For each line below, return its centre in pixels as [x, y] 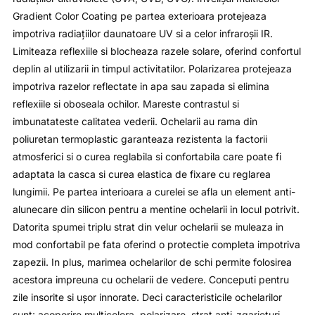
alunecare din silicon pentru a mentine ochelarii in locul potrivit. [156, 210]
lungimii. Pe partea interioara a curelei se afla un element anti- [154, 192]
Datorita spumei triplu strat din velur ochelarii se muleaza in [148, 227]
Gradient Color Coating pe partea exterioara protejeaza [139, 16]
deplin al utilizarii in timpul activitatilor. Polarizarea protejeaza [152, 69]
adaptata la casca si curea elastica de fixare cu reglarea [141, 174]
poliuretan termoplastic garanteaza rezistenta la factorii [140, 139]
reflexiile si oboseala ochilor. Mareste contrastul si [126, 104]
